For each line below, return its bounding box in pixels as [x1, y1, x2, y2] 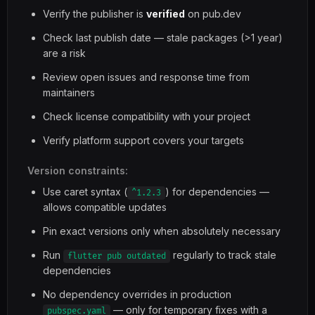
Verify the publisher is [43, 8, 146, 20]
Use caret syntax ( [43, 186, 127, 198]
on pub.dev [185, 8, 241, 20]
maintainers [43, 86, 95, 98]
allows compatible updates [43, 201, 167, 213]
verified [146, 8, 185, 20]
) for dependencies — [165, 186, 269, 198]
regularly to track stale [170, 249, 276, 261]
